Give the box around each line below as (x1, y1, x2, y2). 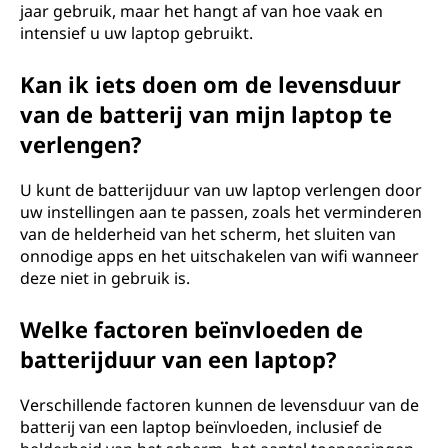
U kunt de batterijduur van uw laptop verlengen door (20, 179, 422, 201)
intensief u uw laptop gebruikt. (20, 22, 253, 44)
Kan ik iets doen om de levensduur (20, 69, 401, 99)
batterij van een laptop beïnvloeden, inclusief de (20, 416, 382, 438)
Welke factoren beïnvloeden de (20, 314, 363, 344)
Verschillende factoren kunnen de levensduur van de (20, 394, 419, 416)
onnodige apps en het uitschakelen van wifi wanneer (20, 245, 419, 267)
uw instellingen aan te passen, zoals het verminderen (20, 201, 422, 223)
